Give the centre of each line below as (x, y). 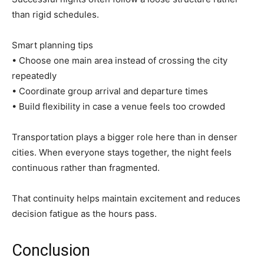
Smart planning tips (52, 45)
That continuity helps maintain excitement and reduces (126, 199)
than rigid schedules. (55, 15)
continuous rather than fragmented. (86, 168)
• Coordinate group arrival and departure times (110, 91)
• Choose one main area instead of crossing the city (120, 61)
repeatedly (34, 76)
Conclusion (51, 251)
